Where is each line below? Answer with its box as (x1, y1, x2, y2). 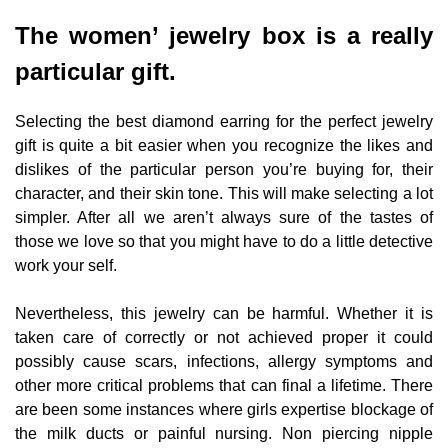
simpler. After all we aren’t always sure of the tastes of (15, 209, 433, 227)
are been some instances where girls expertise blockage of (15, 401, 433, 419)
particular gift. (15, 58, 176, 86)
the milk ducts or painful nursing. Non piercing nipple (15, 425, 433, 443)
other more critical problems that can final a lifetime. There (15, 377, 433, 395)
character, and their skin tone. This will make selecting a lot (15, 185, 433, 203)
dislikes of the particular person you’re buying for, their (15, 161, 433, 179)
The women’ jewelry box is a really (15, 22, 433, 50)
